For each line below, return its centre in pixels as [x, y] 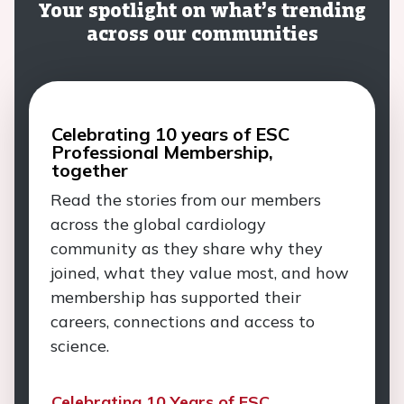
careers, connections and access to [183, 321]
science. [82, 346]
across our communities [202, 33]
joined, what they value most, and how [200, 273]
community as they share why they [187, 248]
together [90, 170]
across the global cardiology [158, 224]
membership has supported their [176, 297]
